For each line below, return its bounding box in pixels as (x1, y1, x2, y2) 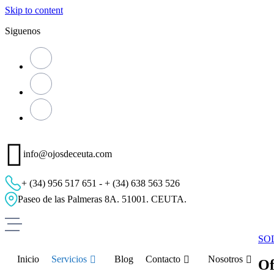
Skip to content (5, 5, 63, 15)
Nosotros (208, 254, 243, 264)
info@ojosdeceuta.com (23, 149, 112, 159)
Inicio (17, 254, 39, 264)
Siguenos (5, 26, 40, 36)
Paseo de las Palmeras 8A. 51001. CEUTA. (18, 193, 187, 204)
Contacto (146, 254, 180, 264)
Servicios (51, 254, 87, 264)
